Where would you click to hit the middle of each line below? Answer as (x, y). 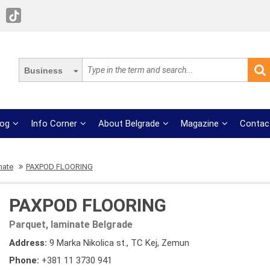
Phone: (25, 260)
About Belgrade (129, 124)
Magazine (200, 124)
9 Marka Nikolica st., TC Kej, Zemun (119, 243)
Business (43, 71)
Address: (29, 243)
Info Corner (54, 124)
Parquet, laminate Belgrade (71, 224)
